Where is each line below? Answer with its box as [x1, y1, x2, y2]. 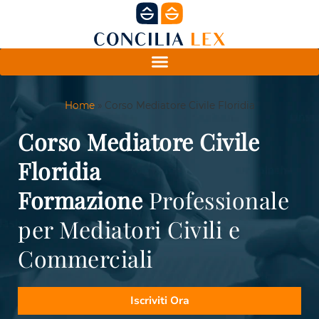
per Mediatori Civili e [18, 214, 240, 245]
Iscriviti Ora [130, 293, 189, 308]
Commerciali [18, 243, 153, 274]
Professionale [142, 184, 289, 216]
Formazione [18, 184, 142, 216]
